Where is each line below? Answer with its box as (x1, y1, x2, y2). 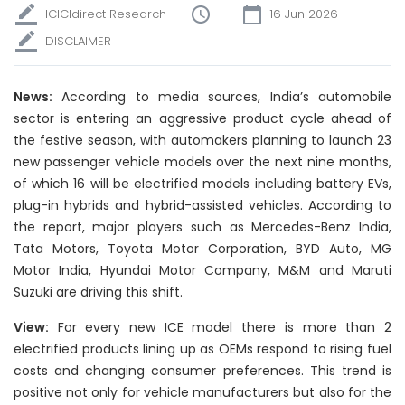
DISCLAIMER (45, 33, 111, 50)
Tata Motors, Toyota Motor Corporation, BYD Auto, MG (14, 240, 391, 258)
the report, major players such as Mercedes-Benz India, (14, 218, 391, 236)
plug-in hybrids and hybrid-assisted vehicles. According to (14, 196, 391, 214)
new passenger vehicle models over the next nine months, (14, 153, 391, 171)
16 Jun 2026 (269, 5, 338, 23)
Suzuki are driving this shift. (14, 283, 183, 301)
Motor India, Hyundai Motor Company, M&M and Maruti (14, 261, 391, 279)
